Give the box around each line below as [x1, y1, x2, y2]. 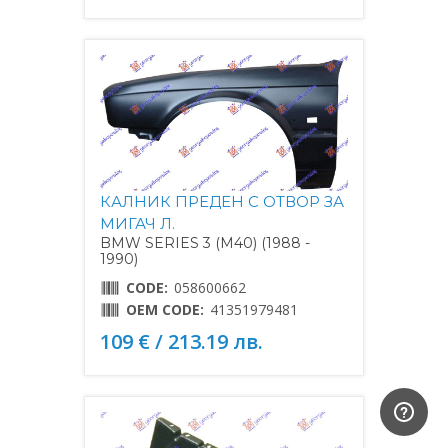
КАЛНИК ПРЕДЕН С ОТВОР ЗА [100, 191, 344, 211]
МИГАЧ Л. [100, 213, 175, 233]
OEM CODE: [126, 299, 204, 319]
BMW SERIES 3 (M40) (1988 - [100, 233, 310, 252]
